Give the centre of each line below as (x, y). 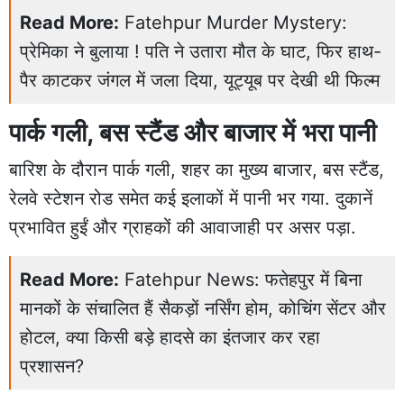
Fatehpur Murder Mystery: (236, 22)
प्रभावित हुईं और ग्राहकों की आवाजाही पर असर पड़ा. (183, 227)
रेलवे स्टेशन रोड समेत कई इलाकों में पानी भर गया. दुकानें (191, 198)
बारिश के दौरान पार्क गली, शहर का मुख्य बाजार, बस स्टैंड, (197, 169)
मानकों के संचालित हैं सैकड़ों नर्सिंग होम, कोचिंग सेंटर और (203, 308)
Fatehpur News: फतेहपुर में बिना (243, 279)
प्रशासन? (52, 366)
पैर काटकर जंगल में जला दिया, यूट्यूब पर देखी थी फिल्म (200, 80)
